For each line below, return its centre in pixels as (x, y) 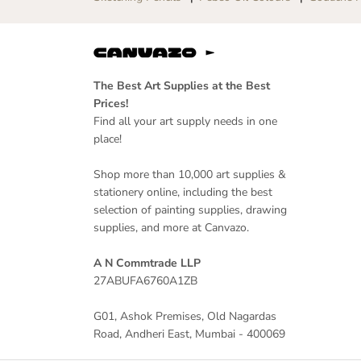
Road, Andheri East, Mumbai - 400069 (189, 334)
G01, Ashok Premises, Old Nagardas (185, 316)
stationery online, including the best (183, 192)
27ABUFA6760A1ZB (145, 281)
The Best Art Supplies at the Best (181, 86)
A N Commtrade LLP (147, 263)
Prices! (110, 104)
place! (107, 139)
